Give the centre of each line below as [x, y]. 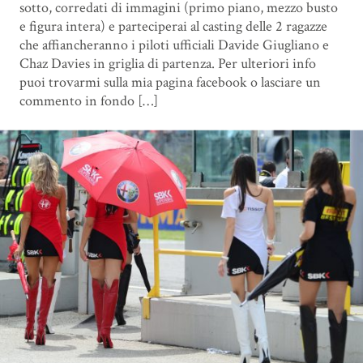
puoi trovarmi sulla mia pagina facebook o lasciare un [170, 83]
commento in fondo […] [88, 101]
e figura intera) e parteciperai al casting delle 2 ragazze [173, 27]
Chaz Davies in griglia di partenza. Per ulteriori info [167, 64]
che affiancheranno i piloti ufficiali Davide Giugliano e [174, 45]
